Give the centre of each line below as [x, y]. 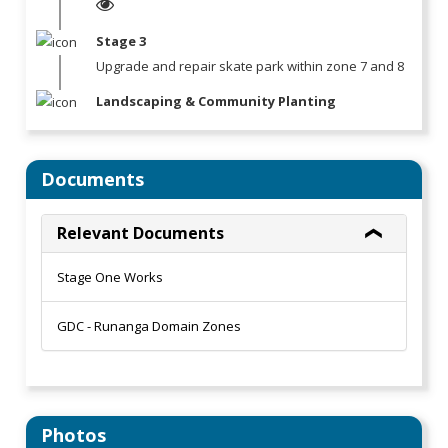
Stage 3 [123, 41]
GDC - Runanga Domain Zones [149, 326]
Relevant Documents [141, 233]
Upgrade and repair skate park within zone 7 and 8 [252, 66]
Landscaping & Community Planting [216, 101]
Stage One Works [110, 277]
